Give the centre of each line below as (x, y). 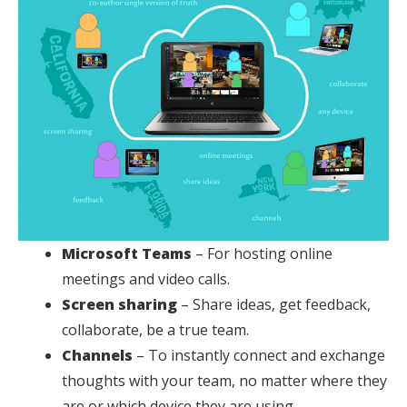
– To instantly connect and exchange (261, 356)
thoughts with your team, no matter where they (224, 381)
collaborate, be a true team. (155, 330)
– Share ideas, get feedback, (276, 305)
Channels (99, 356)
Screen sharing (121, 305)
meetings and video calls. (146, 279)
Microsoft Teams (129, 254)
